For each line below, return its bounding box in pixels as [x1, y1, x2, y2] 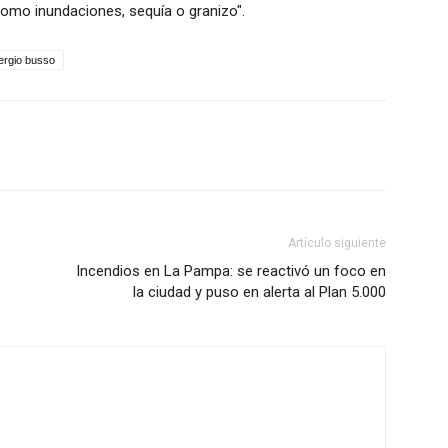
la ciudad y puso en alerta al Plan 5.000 [133, 283, 386, 302]
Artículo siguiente [288, 236, 386, 251]
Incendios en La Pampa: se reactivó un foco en [76, 262, 386, 281]
